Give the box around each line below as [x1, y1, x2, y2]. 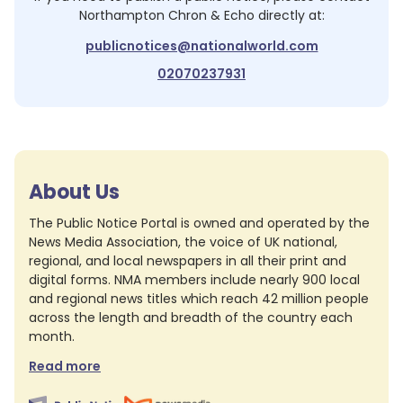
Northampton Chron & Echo [78, 6, 255, 24]
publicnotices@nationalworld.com [85, 37, 318, 55]
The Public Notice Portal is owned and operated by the [29, 214, 370, 232]
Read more [29, 357, 101, 375]
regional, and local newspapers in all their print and [29, 252, 346, 270]
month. [29, 327, 75, 345]
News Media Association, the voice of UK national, [29, 233, 337, 251]
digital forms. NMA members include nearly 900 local [29, 271, 360, 289]
